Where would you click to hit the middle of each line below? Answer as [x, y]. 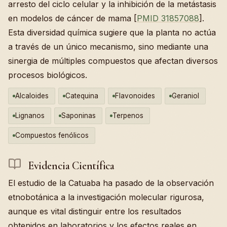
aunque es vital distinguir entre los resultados [95, 212]
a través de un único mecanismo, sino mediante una [108, 46]
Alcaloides [32, 96]
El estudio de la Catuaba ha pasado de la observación [111, 183]
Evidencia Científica [70, 165]
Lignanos [30, 115]
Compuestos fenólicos [52, 135]
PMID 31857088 [168, 18]
